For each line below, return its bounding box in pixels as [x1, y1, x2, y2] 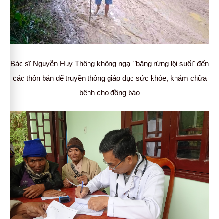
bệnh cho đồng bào [79, 88, 140, 97]
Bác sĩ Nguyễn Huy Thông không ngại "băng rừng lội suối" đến [10, 59, 209, 68]
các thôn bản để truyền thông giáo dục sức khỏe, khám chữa [12, 74, 207, 83]
